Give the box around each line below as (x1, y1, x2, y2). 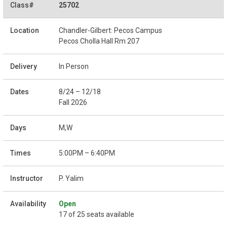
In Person (59, 62, 89, 71)
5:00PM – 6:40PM (59, 149, 115, 158)
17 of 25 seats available (59, 210, 134, 219)
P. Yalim (59, 174, 84, 183)
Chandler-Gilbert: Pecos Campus (59, 26, 162, 35)
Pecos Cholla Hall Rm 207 (59, 37, 139, 46)
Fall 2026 (59, 98, 87, 107)
